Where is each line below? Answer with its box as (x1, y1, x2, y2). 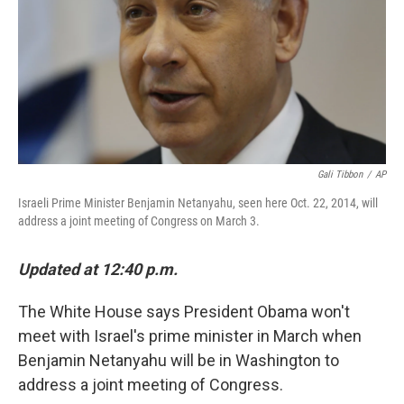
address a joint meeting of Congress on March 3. (18, 214, 260, 228)
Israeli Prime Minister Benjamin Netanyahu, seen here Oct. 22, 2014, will (18, 196, 378, 210)
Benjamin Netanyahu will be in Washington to (18, 351, 339, 370)
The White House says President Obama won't (18, 302, 350, 321)
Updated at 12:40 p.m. (18, 260, 178, 279)
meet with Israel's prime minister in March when (18, 326, 362, 345)
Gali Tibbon (317, 169, 363, 180)
